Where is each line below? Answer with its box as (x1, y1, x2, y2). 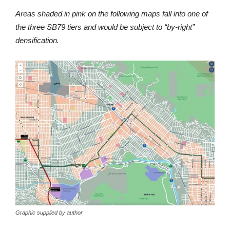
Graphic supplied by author (15, 209, 83, 216)
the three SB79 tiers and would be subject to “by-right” (15, 22, 195, 31)
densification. (15, 35, 59, 45)
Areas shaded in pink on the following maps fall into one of (15, 9, 208, 18)
